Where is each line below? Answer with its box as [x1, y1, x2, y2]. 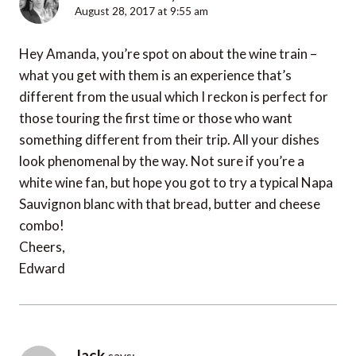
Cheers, [19, 238, 65, 255]
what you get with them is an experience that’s [19, 66, 292, 83]
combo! [19, 216, 64, 234]
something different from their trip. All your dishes [19, 130, 319, 148]
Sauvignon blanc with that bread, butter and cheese [19, 195, 320, 212]
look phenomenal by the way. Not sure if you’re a [19, 152, 304, 169]
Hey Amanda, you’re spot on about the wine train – [19, 44, 317, 62]
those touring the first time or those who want [19, 109, 292, 126]
